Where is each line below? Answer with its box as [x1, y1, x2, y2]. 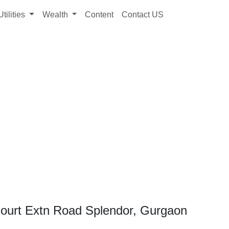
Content [85, 10, 114, 19]
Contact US [122, 10, 164, 19]
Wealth [42, 10, 70, 19]
